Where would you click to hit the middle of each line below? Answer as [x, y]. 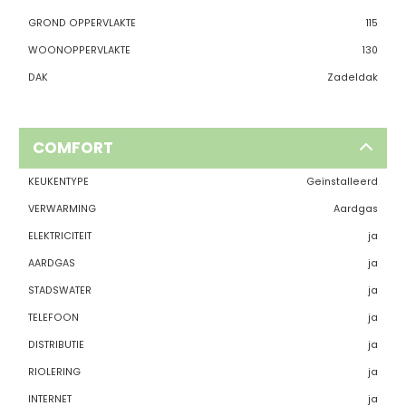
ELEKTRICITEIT [59, 236]
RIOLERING [54, 372]
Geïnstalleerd [342, 181]
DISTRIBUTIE [56, 344]
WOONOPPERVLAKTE [79, 50]
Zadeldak [352, 77]
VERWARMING [62, 208]
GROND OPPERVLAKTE [82, 23]
